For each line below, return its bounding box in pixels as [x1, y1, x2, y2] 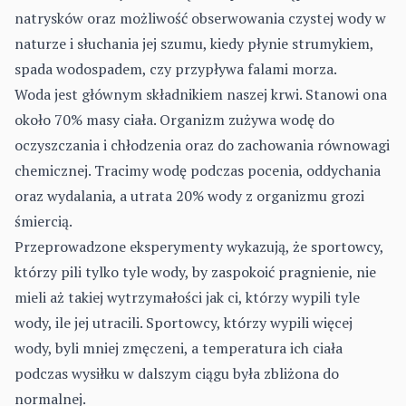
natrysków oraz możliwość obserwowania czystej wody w [14, 8, 386, 29]
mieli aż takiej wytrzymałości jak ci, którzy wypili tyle [14, 287, 360, 308]
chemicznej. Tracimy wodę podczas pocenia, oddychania [14, 160, 381, 181]
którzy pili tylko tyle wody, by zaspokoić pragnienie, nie [14, 262, 376, 283]
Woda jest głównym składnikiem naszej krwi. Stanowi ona [14, 84, 387, 105]
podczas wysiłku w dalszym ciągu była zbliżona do [14, 363, 339, 384]
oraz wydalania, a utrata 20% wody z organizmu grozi [14, 186, 364, 207]
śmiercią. [14, 211, 72, 232]
